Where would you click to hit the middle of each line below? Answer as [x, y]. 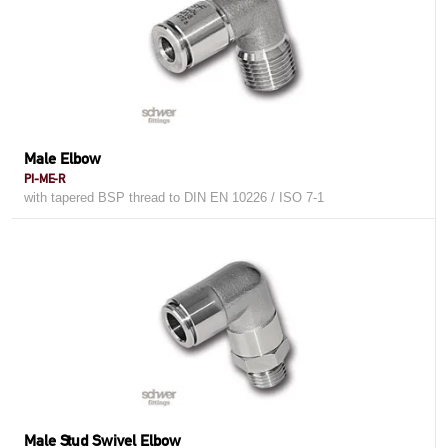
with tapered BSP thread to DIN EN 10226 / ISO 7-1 [174, 197]
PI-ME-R [44, 178]
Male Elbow [62, 158]
